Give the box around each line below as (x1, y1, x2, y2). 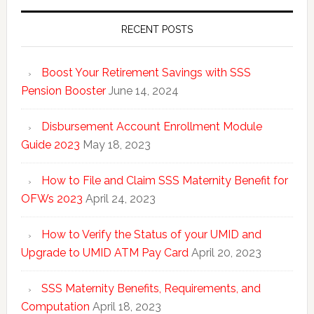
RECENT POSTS (121, 23, 193, 35)
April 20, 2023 (191, 245, 261, 259)
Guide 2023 (20, 137, 80, 151)
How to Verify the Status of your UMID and (41, 227, 261, 241)
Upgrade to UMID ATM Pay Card (20, 245, 189, 259)
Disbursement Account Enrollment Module (41, 119, 262, 133)
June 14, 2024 (108, 83, 179, 97)
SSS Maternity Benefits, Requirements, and (41, 281, 261, 295)
